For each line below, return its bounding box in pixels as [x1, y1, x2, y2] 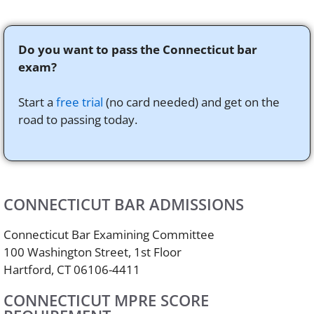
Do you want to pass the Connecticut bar [18, 41, 257, 57]
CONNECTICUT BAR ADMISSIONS [4, 193, 244, 214]
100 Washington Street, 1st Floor [4, 243, 182, 260]
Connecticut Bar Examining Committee [4, 226, 214, 243]
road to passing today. [18, 111, 137, 128]
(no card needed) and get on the [103, 94, 280, 110]
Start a [18, 94, 56, 110]
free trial [56, 94, 103, 110]
